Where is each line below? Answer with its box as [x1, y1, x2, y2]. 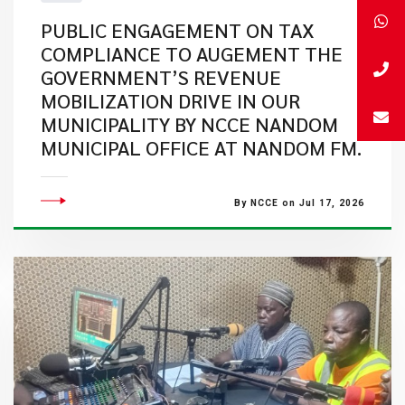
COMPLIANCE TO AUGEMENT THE [40, 41, 343, 66]
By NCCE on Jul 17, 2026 [233, 198, 364, 208]
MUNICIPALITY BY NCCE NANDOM [40, 111, 338, 137]
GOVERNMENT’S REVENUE [40, 64, 281, 89]
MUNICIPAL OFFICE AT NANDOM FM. [40, 135, 362, 160]
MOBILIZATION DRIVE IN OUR [40, 88, 300, 113]
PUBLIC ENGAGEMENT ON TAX [40, 17, 315, 42]
